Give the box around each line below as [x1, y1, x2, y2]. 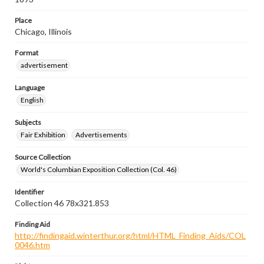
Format [15, 48, 38, 57]
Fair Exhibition [21, 130, 65, 139]
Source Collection [15, 153, 71, 161]
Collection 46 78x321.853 [15, 198, 109, 208]
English [21, 95, 44, 104]
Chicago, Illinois [15, 27, 72, 37]
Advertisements [75, 130, 127, 139]
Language [15, 83, 45, 92]
